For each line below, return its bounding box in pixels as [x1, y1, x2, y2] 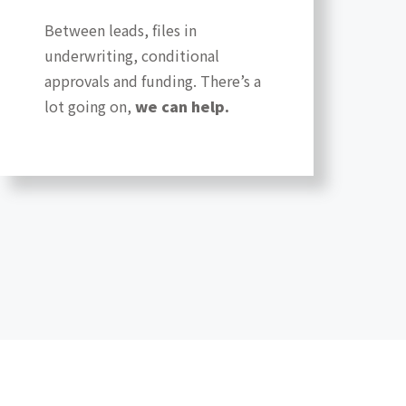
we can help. [134, 95, 229, 118]
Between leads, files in [43, 19, 197, 42]
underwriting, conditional [43, 44, 219, 67]
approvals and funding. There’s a [43, 70, 261, 92]
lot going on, [43, 95, 135, 118]
